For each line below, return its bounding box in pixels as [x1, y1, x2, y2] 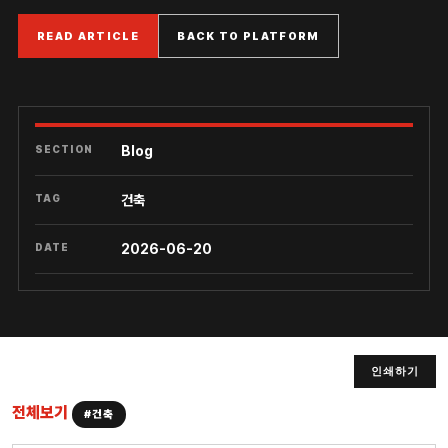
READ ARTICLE [37, 29, 140, 43]
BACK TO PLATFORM [177, 29, 320, 43]
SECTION [35, 143, 93, 155]
